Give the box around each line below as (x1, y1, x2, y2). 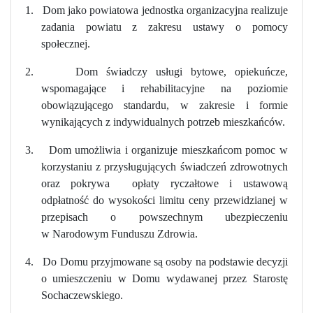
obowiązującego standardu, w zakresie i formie (41, 99, 288, 111)
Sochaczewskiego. (41, 289, 123, 301)
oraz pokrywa (41, 177, 110, 189)
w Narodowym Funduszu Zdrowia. (41, 227, 198, 240)
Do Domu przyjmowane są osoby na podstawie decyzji (43, 255, 289, 268)
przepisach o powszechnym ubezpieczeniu (41, 210, 288, 223)
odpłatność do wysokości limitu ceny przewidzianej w (41, 194, 288, 206)
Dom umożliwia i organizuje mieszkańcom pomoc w (48, 143, 288, 156)
